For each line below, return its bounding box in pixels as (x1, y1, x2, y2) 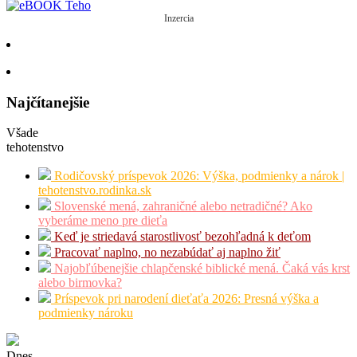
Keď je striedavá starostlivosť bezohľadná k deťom (51, 229, 311, 244)
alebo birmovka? (38, 276, 122, 290)
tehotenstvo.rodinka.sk (38, 183, 151, 198)
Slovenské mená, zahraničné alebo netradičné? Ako (51, 199, 312, 214)
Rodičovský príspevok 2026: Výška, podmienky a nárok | (51, 169, 344, 183)
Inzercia (163, 12, 194, 24)
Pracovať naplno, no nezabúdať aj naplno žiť (51, 245, 280, 260)
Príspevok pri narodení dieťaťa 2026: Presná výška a (51, 292, 319, 306)
